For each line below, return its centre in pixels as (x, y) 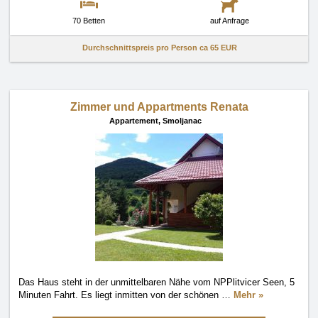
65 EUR (224, 48)
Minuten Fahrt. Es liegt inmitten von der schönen (120, 295)
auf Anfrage (229, 21)
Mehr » (248, 295)
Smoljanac (182, 121)
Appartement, (136, 121)
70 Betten (89, 21)
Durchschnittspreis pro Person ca (146, 48)
